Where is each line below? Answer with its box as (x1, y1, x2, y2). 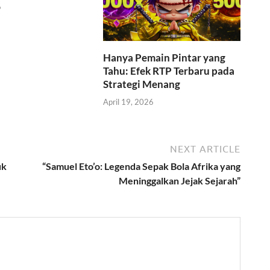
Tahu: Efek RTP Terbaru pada (103, 64, 235, 78)
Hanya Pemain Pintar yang (103, 51, 226, 64)
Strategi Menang (103, 78, 181, 91)
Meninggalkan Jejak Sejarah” (119, 174, 240, 186)
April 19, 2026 (103, 96, 154, 107)
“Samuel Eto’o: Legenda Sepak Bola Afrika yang (42, 160, 240, 172)
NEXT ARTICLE (170, 143, 240, 154)
